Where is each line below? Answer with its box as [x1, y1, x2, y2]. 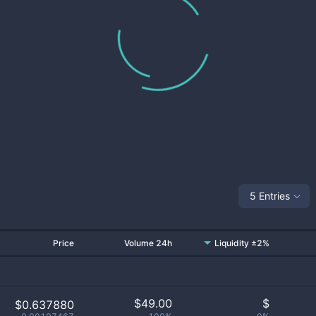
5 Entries [250, 189, 290, 202]
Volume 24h [124, 238, 172, 248]
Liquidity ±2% [214, 238, 269, 248]
